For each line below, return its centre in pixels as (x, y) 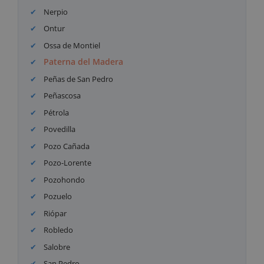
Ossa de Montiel (71, 45)
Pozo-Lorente (67, 163)
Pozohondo (64, 179)
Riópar (55, 213)
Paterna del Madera (84, 62)
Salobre (56, 247)
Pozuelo (57, 197)
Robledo (58, 230)
